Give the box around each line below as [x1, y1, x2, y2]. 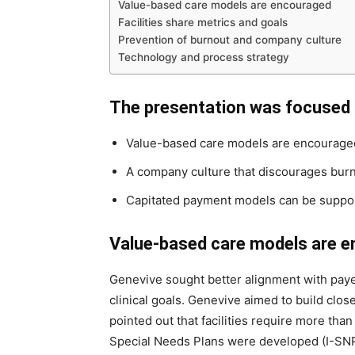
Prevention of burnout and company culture [118, 33, 342, 47]
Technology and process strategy [118, 51, 289, 64]
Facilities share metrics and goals [118, 16, 288, 29]
